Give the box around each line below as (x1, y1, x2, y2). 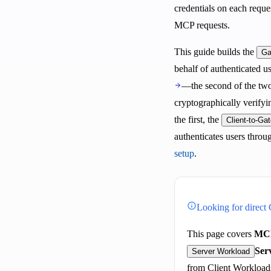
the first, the (174, 114, 221, 125)
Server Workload (192, 246, 250, 256)
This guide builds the (174, 46, 256, 57)
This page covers (187, 228, 254, 239)
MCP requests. (174, 19, 230, 30)
